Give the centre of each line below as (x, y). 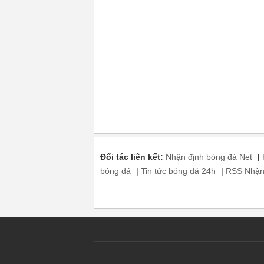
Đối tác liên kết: (132, 157)
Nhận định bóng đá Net (209, 157)
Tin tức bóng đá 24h (178, 171)
